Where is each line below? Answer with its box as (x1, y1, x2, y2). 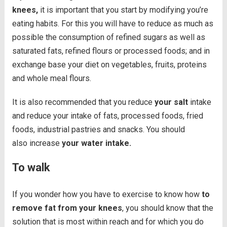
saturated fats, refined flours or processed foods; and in (12, 46, 210, 56)
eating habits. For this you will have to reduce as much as (12, 19, 213, 29)
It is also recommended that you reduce (12, 97, 153, 107)
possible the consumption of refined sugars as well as (12, 32, 205, 43)
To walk (12, 161, 50, 174)
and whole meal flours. (12, 73, 91, 84)
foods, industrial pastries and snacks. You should (12, 125, 185, 135)
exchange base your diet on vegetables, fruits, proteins (12, 60, 207, 70)
